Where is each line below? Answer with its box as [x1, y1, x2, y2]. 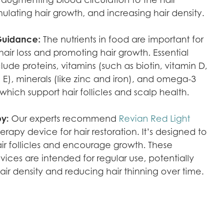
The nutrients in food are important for [40, 34, 203, 44]
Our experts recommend [8, 113, 119, 124]
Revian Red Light [118, 113, 190, 124]
